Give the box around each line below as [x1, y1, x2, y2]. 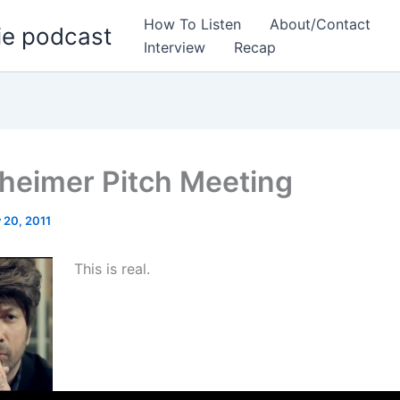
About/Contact [270, 15, 371, 33]
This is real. [74, 260, 150, 278]
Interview [144, 38, 205, 56]
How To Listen [144, 15, 241, 33]
